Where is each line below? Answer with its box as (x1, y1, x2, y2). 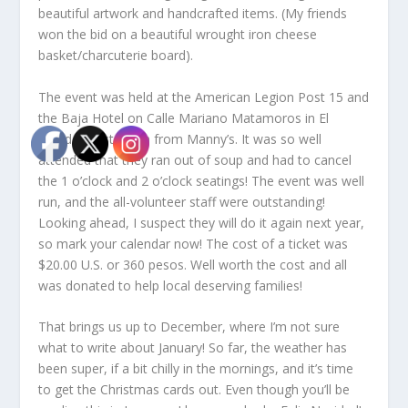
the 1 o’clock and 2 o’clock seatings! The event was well (38, 171, 365, 189)
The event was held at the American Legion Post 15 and (38, 87, 370, 106)
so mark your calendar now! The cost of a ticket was (38, 234, 349, 252)
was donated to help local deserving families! (38, 276, 303, 294)
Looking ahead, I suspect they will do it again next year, (38, 213, 365, 231)
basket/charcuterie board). (38, 46, 194, 65)
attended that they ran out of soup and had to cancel (38, 150, 352, 168)
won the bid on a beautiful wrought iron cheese (38, 25, 318, 44)
